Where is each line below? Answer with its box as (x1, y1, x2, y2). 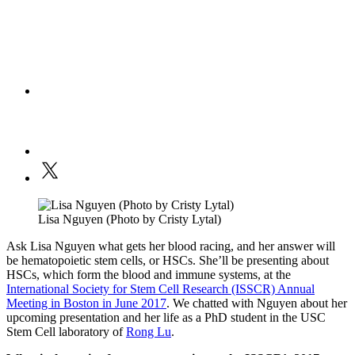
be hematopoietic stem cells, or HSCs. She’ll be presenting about (6, 254, 329, 268)
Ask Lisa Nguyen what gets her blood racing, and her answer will (6, 239, 335, 254)
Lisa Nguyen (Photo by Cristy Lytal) (38, 212, 221, 227)
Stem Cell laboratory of (6, 325, 126, 339)
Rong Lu (126, 325, 171, 339)
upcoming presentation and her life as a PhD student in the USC (6, 311, 326, 325)
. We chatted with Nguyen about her (166, 296, 347, 311)
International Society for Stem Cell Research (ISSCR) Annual (6, 282, 315, 296)
